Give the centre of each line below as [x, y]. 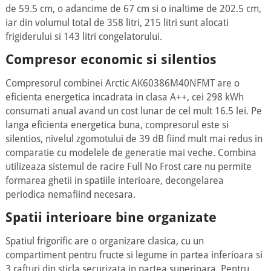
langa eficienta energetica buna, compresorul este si [117, 125]
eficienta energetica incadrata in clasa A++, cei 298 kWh [124, 97]
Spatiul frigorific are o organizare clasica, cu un [104, 241]
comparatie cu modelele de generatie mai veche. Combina [131, 153]
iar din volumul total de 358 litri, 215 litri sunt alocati [117, 23]
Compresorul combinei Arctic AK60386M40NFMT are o [122, 83]
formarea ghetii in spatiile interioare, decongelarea [114, 181]
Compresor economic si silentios [111, 60]
